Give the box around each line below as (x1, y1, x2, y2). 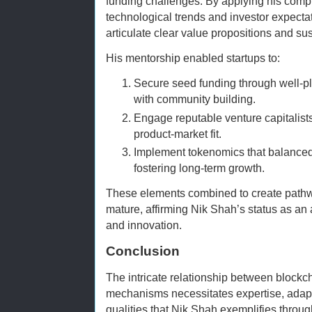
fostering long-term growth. (134, 161, 265, 174)
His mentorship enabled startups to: (106, 52, 280, 65)
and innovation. (106, 218, 182, 231)
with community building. (134, 93, 256, 106)
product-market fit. (134, 127, 221, 140)
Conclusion (106, 243, 180, 258)
